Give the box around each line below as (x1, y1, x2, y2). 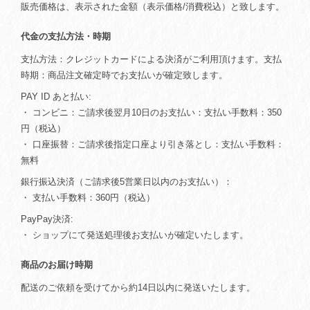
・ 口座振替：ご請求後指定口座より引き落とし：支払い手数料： (21, 139, 284, 150)
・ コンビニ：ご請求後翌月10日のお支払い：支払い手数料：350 (21, 107, 282, 118)
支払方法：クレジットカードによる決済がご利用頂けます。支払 (21, 54, 282, 65)
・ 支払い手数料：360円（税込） (21, 192, 155, 203)
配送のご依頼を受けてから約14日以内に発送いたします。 (21, 282, 255, 293)
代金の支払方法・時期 (21, 31, 111, 42)
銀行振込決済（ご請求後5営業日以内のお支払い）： (21, 176, 232, 188)
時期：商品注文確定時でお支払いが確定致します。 (21, 70, 228, 81)
